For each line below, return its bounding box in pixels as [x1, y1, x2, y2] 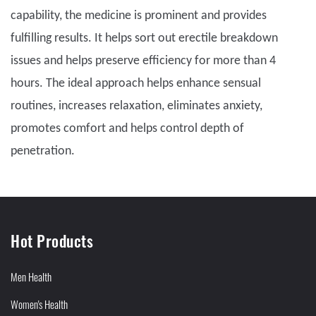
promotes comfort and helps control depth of [11, 122, 244, 136]
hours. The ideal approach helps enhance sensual [11, 77, 261, 91]
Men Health [11, 269, 51, 285]
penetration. [11, 145, 78, 159]
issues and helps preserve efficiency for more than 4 [11, 54, 276, 68]
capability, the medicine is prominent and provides [11, 9, 267, 23]
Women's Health [11, 296, 68, 312]
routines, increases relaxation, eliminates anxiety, [11, 99, 262, 114]
